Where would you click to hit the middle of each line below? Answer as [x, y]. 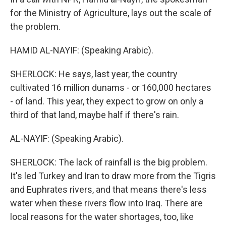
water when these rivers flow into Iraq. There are [106, 203]
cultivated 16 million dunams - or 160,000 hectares [111, 88]
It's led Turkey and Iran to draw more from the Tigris [113, 176]
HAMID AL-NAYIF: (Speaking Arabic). [82, 50]
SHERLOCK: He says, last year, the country [94, 74]
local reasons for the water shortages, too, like [102, 217]
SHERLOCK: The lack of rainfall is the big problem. [109, 162]
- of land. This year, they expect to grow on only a [107, 101]
